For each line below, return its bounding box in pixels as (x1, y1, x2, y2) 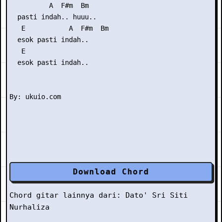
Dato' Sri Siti (125, 191, 188, 200)
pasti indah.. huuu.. (9, 13, 97, 21)
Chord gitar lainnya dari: (9, 191, 125, 200)
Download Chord (73, 167, 149, 176)
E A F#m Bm (9, 24, 109, 32)
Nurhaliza (9, 203, 50, 212)
